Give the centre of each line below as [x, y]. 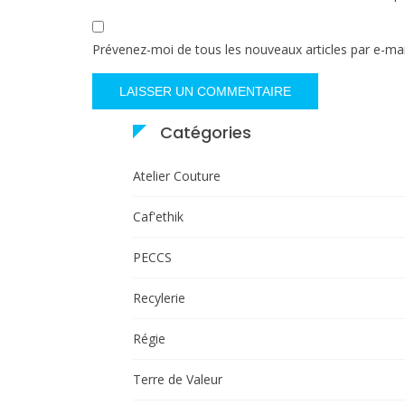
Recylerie [159, 297]
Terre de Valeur [178, 379]
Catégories [206, 132]
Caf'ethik [158, 216]
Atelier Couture [177, 175]
